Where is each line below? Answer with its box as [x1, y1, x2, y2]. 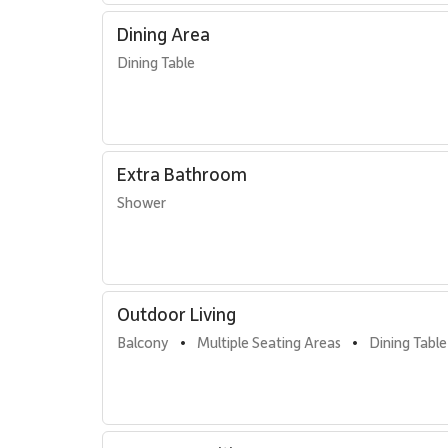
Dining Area [117, 21, 210, 46]
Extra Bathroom [117, 161, 247, 186]
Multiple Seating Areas [197, 332, 341, 352]
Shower [117, 192, 166, 212]
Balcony [117, 332, 169, 352]
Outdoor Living [117, 301, 236, 326]
